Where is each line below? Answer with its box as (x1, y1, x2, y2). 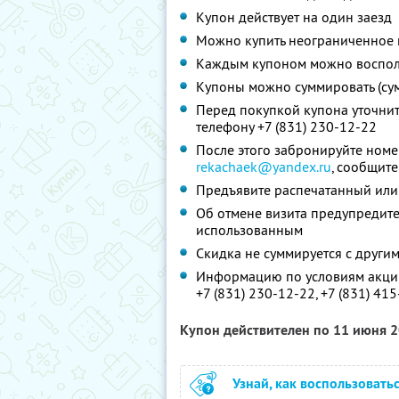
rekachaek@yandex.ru (196, 158, 331, 175)
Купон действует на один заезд (196, 8, 392, 26)
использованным (196, 221, 303, 239)
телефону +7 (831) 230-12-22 (196, 118, 377, 135)
